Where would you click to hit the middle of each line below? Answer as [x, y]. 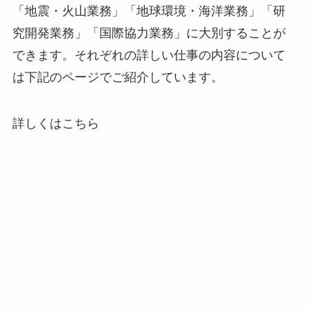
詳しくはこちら [56, 124]
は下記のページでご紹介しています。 [118, 77]
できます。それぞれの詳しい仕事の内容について [149, 55]
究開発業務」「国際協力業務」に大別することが [149, 33]
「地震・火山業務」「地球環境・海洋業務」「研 [149, 11]
